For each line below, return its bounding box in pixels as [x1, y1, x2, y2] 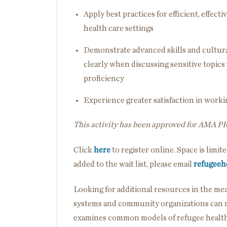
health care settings [84, 24, 154, 32]
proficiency [84, 74, 124, 83]
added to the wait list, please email [73, 160, 194, 168]
